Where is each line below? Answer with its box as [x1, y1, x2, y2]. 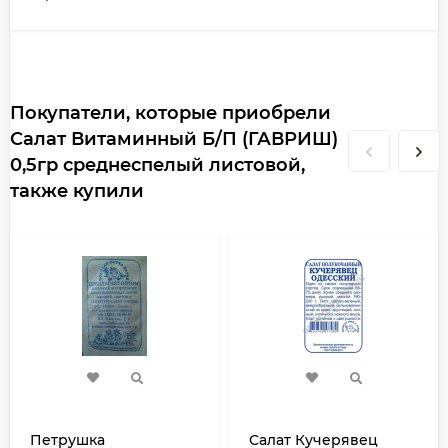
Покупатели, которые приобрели [10, 102, 331, 125]
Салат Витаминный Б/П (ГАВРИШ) [10, 128, 338, 151]
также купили [10, 180, 144, 203]
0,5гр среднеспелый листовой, [10, 154, 305, 177]
